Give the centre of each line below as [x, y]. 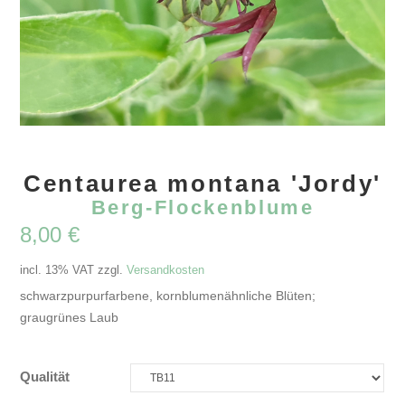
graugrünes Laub [70, 318]
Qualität [45, 377]
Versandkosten [166, 270]
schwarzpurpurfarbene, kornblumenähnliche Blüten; [168, 297]
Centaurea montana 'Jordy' [202, 183]
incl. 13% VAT [57, 270]
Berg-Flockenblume [202, 207]
